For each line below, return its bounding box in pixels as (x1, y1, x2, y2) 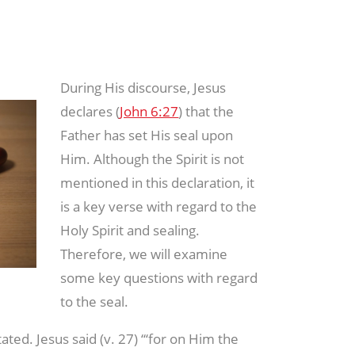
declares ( (60, 101, 120, 120)
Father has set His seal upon (60, 125, 234, 144)
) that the (178, 101, 235, 120)
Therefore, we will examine (60, 244, 228, 263)
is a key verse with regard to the (60, 197, 258, 216)
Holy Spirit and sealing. (60, 220, 200, 239)
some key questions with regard (60, 268, 258, 287)
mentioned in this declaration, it (60, 173, 255, 192)
